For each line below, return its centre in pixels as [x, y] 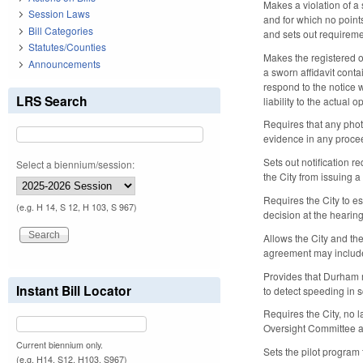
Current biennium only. [60, 344]
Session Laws [59, 14]
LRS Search [52, 100]
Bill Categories [61, 30]
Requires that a [297, 124]
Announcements [64, 63]
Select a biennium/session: [75, 164]
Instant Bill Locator [74, 290]
